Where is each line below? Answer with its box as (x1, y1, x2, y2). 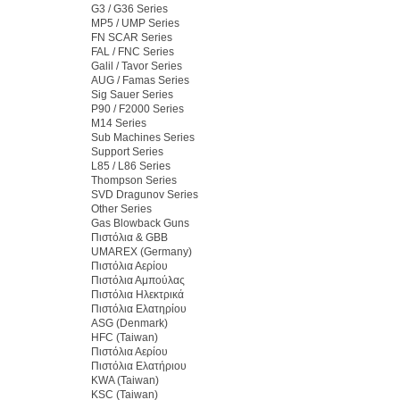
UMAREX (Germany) (91, 246, 192, 258)
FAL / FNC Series (91, 46, 174, 58)
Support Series (91, 146, 163, 158)
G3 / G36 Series (91, 3, 168, 15)
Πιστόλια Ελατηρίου (91, 303, 187, 315)
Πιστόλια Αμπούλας (91, 274, 185, 287)
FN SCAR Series (91, 31, 172, 44)
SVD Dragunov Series (91, 188, 198, 201)
